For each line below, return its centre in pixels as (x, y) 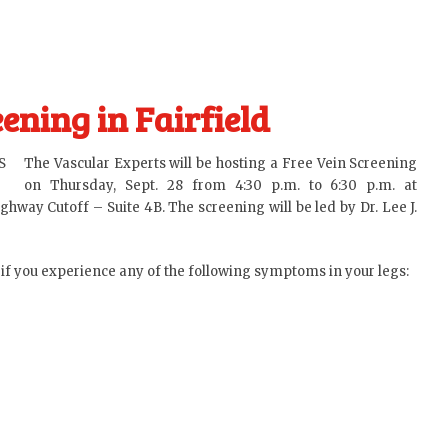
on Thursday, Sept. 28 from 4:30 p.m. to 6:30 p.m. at (221, 185)
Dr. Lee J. (388, 207)
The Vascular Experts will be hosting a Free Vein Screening (221, 163)
